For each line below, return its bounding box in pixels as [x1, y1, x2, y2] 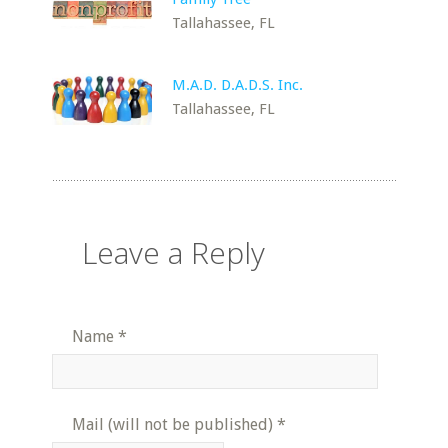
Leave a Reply [82, 232, 266, 273]
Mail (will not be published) [72, 415, 274, 434]
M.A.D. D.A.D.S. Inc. [172, 76, 304, 94]
